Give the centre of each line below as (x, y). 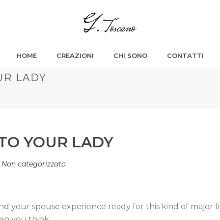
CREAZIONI (75, 55)
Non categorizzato (34, 164)
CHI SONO (130, 55)
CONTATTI (185, 55)
